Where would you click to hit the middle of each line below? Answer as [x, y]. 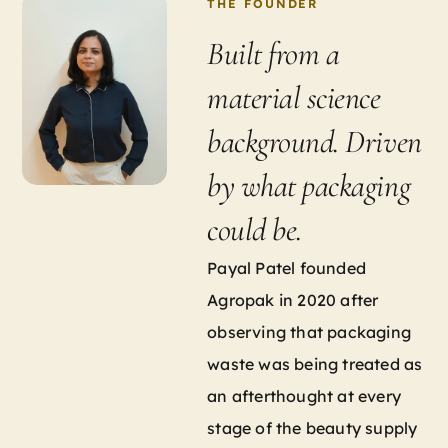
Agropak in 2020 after [293, 300]
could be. [254, 230]
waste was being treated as [315, 364]
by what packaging [309, 186]
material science [294, 98]
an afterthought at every [304, 396]
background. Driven [314, 142]
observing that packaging [309, 332]
